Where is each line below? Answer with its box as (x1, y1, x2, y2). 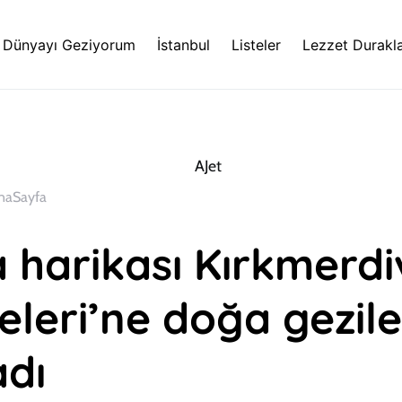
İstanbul (157, 35, 211, 54)
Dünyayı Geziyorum (3, 35, 136, 54)
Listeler (232, 35, 282, 54)
